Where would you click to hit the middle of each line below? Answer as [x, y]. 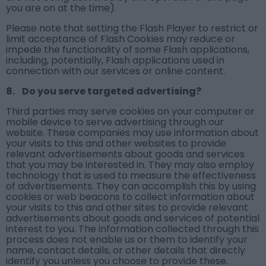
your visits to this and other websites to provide [116, 144]
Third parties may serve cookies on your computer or [130, 112]
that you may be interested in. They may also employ [130, 165]
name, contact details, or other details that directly [126, 251]
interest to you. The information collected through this [132, 229]
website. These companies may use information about [132, 133]
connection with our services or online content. [115, 71]
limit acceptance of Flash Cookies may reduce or [121, 39]
